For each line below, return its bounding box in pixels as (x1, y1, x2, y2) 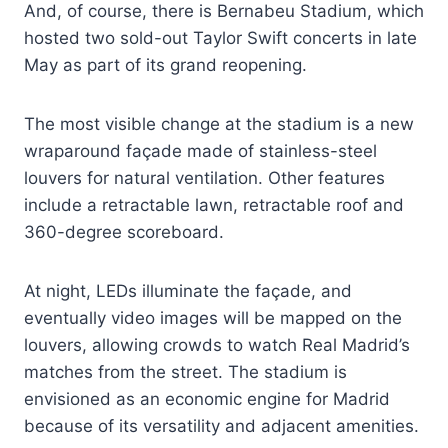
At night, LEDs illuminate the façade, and (24, 280, 352, 301)
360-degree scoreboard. (24, 221, 224, 242)
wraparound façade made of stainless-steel (24, 140, 377, 161)
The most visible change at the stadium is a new (24, 113, 414, 134)
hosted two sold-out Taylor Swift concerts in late (24, 27, 417, 48)
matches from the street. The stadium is (24, 361, 347, 382)
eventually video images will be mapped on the (24, 307, 402, 328)
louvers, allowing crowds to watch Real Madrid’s (24, 334, 410, 355)
